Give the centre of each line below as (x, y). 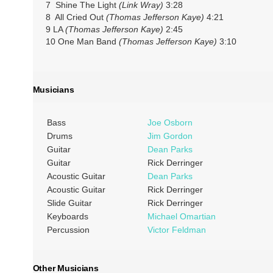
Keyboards (67, 217)
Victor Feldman (176, 230)
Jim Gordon (170, 136)
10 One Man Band (82, 41)
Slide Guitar (69, 203)
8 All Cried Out (76, 17)
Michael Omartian (181, 217)
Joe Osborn (170, 123)
